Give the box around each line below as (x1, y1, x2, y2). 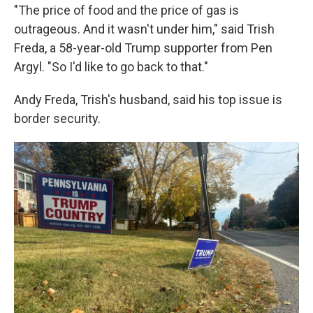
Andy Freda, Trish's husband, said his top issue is (14, 92, 282, 107)
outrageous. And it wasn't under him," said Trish (14, 22, 275, 36)
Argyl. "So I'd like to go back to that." (14, 59, 208, 74)
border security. (14, 111, 101, 126)
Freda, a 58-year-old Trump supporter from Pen (14, 41, 272, 55)
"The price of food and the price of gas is (14, 3, 239, 17)
